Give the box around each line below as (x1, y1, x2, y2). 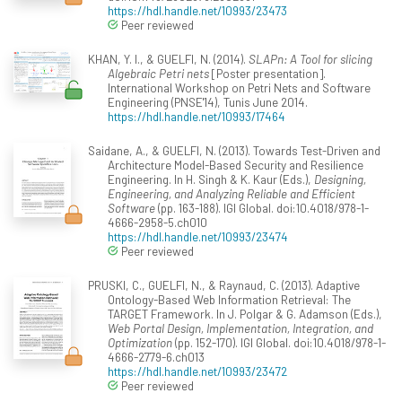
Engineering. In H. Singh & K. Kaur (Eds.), (108, 171, 314, 188)
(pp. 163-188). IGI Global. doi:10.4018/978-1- (155, 200, 369, 216)
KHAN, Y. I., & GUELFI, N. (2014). (87, 51, 249, 67)
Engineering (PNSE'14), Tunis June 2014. (108, 94, 308, 110)
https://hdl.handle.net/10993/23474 (108, 229, 288, 245)
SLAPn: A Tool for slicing (248, 51, 372, 67)
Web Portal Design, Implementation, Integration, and (108, 320, 373, 336)
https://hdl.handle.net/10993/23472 (108, 363, 287, 380)
